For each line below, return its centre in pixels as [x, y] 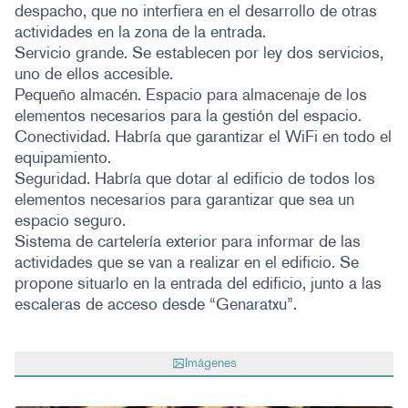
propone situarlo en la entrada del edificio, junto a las [198, 283]
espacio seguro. [70, 220]
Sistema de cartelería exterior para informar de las [188, 241]
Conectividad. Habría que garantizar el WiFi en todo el [203, 137]
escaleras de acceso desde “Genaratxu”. [156, 304]
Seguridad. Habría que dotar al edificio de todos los [195, 178]
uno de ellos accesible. [94, 74]
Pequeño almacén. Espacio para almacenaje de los [191, 95]
